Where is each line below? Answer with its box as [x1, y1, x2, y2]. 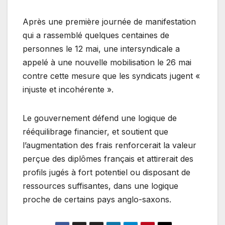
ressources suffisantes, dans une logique [23, 180, 178, 191]
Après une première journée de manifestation [23, 16, 196, 27]
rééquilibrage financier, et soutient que [23, 126, 168, 137]
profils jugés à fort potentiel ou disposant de [23, 167, 190, 177]
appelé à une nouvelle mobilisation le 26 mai [23, 57, 191, 67]
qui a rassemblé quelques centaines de [23, 30, 169, 40]
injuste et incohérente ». [23, 84, 114, 94]
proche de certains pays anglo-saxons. [23, 194, 171, 204]
